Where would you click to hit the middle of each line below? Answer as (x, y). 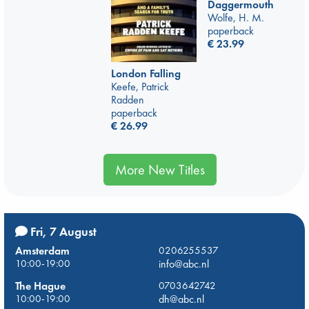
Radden (128, 100)
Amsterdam (42, 251)
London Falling (146, 73)
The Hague (40, 286)
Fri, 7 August (62, 231)
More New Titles (160, 170)
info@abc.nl (184, 264)
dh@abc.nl (181, 299)
